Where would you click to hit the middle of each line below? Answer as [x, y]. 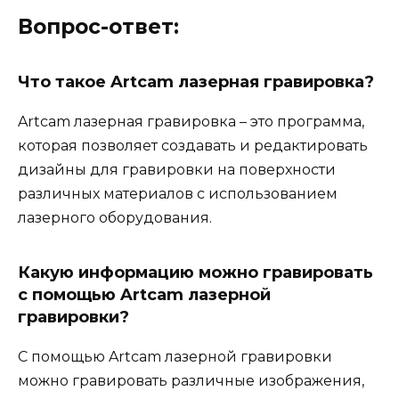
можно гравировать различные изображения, [191, 380]
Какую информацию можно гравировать [195, 272]
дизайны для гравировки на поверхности [177, 169]
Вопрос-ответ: [98, 26]
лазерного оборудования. [115, 217]
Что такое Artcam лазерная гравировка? [196, 81]
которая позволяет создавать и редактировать [193, 145]
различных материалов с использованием [178, 193]
